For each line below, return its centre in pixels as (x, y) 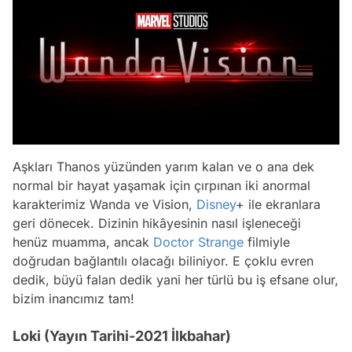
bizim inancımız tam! (73, 298)
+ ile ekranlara (278, 204)
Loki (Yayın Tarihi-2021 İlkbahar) (122, 335)
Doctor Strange (198, 242)
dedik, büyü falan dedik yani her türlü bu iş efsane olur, (176, 279)
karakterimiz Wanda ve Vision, (104, 204)
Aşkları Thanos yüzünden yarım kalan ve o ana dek (163, 166)
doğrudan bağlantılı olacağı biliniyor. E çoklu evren (163, 260)
